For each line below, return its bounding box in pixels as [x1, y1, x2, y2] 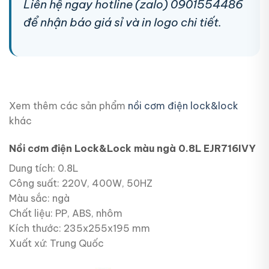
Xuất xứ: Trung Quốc [9, 237, 104, 250]
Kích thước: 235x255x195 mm [9, 222, 150, 235]
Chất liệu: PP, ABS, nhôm [9, 207, 122, 220]
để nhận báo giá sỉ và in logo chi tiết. [23, 14, 222, 29]
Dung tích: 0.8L [9, 162, 79, 175]
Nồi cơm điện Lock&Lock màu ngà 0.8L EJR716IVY [9, 142, 256, 155]
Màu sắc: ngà [9, 192, 70, 205]
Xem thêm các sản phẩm [9, 100, 125, 112]
